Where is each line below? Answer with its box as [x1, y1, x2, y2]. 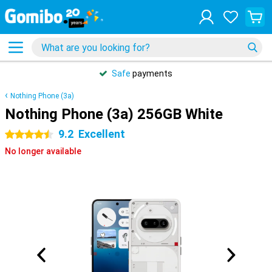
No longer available [5, 146, 81, 156]
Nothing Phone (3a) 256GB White [5, 106, 223, 123]
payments [131, 69, 172, 78]
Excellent [78, 127, 125, 140]
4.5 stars [5, 130, 39, 140]
